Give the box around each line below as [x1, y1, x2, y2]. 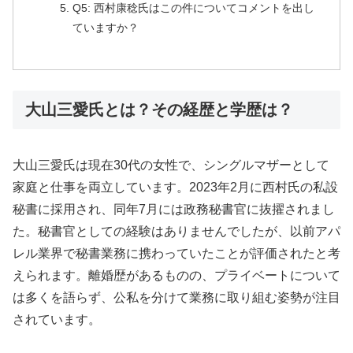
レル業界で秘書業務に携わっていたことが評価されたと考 [13, 247, 340, 261]
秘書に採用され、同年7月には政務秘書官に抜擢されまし [13, 203, 335, 217]
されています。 [13, 313, 101, 327]
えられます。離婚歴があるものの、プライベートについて [13, 269, 340, 283]
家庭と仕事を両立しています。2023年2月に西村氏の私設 [13, 180, 338, 195]
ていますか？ [72, 21, 139, 35]
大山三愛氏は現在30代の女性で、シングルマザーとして [13, 158, 329, 173]
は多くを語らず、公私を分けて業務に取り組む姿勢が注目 [13, 291, 340, 305]
